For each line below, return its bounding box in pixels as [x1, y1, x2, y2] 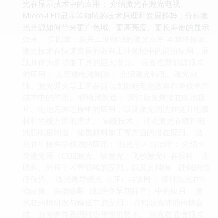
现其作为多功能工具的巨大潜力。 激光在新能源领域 [22, 56, 203, 68]
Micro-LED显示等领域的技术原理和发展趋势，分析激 [22, 10, 208, 21]
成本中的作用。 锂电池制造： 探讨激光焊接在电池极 [22, 91, 205, 103]
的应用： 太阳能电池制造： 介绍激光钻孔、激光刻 [22, 68, 198, 79]
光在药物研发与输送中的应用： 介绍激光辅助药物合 [22, 197, 203, 208]
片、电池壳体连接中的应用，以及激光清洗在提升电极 [22, 103, 209, 114]
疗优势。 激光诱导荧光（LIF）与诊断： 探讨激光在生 [22, 173, 208, 184]
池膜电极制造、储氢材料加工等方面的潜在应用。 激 [22, 127, 203, 138]
